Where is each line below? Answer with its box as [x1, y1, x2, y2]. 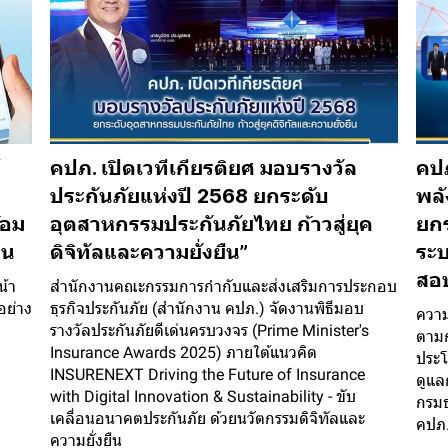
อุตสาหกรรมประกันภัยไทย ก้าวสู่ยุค [50, 212, 374, 237]
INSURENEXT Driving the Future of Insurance [50, 365, 366, 385]
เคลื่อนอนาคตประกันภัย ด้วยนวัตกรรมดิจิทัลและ [50, 409, 366, 429]
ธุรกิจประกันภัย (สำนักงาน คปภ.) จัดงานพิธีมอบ [50, 299, 365, 319]
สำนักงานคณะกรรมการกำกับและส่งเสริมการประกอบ [50, 277, 398, 297]
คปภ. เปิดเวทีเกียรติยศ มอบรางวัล [50, 156, 358, 181]
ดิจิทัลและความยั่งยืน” [50, 240, 249, 265]
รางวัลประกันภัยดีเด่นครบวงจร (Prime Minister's [50, 321, 370, 341]
